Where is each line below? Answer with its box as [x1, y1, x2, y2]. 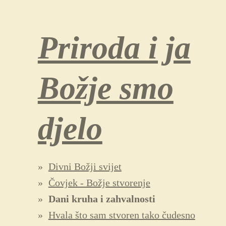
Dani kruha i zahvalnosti [48, 193, 155, 204]
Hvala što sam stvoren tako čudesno [48, 209, 195, 220]
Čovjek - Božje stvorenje [48, 177, 150, 188]
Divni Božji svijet [48, 161, 122, 172]
